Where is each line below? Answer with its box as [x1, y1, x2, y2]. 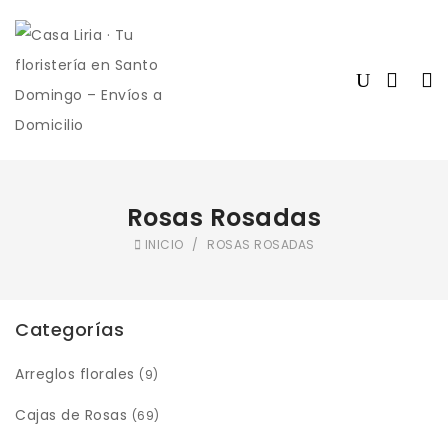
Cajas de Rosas [15, 405, 127, 425]
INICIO [141, 236, 187, 253]
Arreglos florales [15, 364, 135, 384]
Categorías [15, 317, 124, 342]
